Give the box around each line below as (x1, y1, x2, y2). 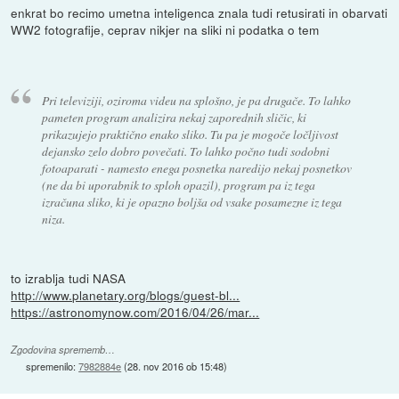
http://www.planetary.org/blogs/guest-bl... (11, 286, 240, 305)
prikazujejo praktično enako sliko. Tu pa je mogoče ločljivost (41, 125, 338, 142)
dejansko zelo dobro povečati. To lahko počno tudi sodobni (41, 142, 330, 159)
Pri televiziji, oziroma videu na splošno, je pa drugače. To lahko (41, 91, 351, 109)
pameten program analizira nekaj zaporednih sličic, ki (41, 108, 306, 126)
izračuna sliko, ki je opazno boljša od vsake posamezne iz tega (41, 192, 342, 210)
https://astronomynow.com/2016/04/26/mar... (11, 303, 260, 322)
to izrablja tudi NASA (11, 269, 126, 288)
